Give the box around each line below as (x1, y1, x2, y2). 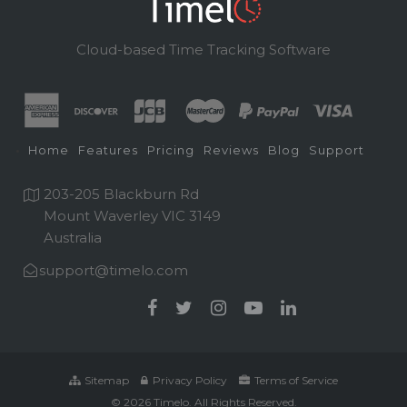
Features (78, 142, 139, 157)
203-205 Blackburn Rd (44, 184, 200, 203)
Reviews (203, 142, 260, 157)
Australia (44, 228, 103, 246)
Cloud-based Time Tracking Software (76, 41, 331, 59)
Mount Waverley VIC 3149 (44, 206, 222, 224)
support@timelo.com (39, 261, 189, 279)
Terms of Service (252, 373, 338, 388)
